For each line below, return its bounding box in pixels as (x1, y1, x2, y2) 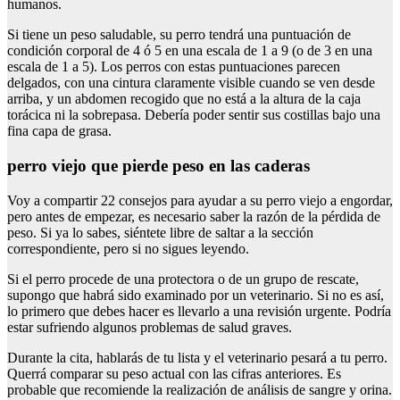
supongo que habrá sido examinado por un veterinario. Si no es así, (7, 287, 384, 303)
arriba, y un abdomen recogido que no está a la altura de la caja (7, 91, 361, 107)
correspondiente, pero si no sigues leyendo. (7, 240, 249, 256)
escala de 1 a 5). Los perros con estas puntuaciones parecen (7, 59, 340, 75)
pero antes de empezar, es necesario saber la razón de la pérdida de (7, 208, 380, 224)
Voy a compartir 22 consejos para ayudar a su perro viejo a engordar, (7, 192, 393, 208)
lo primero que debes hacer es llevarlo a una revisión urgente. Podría (7, 303, 391, 319)
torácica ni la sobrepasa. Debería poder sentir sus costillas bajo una (7, 107, 380, 123)
